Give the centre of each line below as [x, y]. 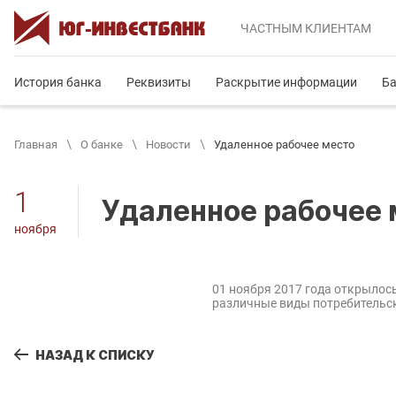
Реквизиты [159, 82]
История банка [58, 82]
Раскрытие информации [286, 82]
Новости [168, 145]
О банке [102, 145]
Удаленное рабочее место [284, 145]
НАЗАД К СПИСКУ [95, 354]
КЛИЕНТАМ [337, 28]
